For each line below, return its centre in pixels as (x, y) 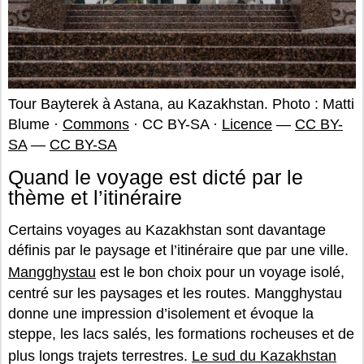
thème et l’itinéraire (95, 197)
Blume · (35, 124)
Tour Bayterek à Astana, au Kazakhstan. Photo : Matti (181, 104)
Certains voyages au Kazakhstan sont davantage (167, 230)
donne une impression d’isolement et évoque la (161, 313)
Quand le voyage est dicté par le (156, 177)
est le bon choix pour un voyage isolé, (220, 272)
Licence (247, 124)
